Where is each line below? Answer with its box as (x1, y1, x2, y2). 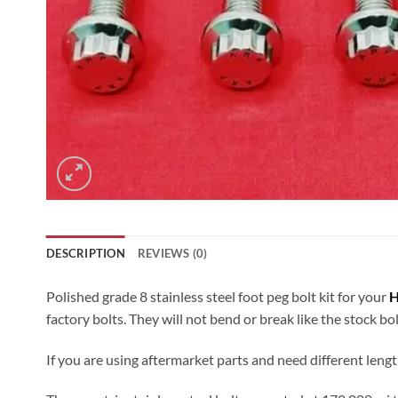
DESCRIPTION (46, 245, 125, 260)
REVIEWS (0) (137, 245, 208, 260)
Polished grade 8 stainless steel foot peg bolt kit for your (46, 287, 389, 305)
